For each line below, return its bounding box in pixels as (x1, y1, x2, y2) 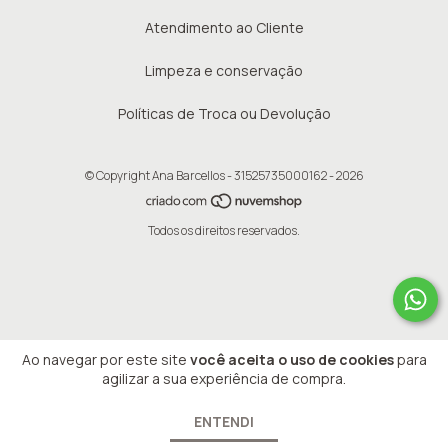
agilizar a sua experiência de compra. (102, 369, 346, 388)
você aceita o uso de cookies (189, 350, 394, 369)
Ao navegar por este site (21, 350, 190, 369)
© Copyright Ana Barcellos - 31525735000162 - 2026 (84, 167, 364, 185)
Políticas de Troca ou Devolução (117, 104, 331, 124)
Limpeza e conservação (145, 61, 303, 81)
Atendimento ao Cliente (144, 18, 304, 38)
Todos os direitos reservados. (148, 221, 300, 239)
